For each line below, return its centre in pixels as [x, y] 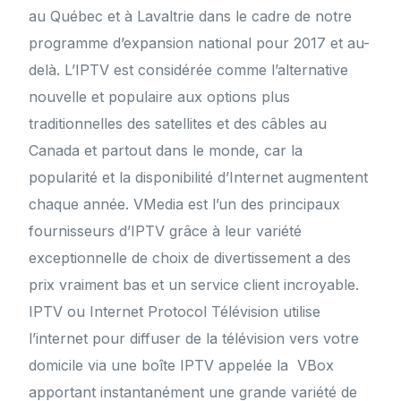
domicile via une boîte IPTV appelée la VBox [182, 366]
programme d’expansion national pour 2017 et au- [200, 43]
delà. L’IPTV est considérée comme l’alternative [189, 70]
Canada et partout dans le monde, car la [166, 151]
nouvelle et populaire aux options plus [160, 97]
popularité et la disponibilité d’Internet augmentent [199, 178]
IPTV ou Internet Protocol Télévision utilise [175, 312]
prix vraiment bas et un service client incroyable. [194, 285]
